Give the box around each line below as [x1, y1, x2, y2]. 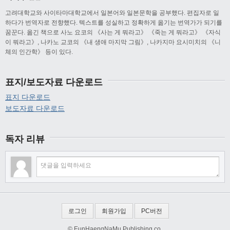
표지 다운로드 [5, 93, 50, 102]
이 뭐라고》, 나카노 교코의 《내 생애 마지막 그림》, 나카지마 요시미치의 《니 [5, 39, 221, 46]
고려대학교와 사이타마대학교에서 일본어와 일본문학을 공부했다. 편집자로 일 [5, 9, 219, 17]
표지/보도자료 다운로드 [5, 77, 103, 88]
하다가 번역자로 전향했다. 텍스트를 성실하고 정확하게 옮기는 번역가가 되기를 [5, 19, 222, 27]
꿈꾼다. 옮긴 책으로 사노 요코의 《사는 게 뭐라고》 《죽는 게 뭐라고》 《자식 [5, 29, 221, 36]
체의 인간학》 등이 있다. [5, 48, 73, 56]
